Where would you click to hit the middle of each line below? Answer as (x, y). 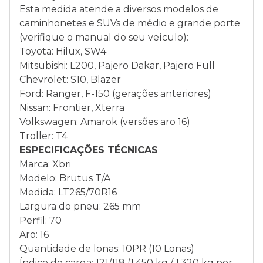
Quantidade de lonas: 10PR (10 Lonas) (107, 249)
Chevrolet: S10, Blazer (70, 80)
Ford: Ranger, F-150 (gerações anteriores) (115, 94)
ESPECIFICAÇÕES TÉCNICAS (89, 150)
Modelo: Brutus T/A (65, 178)
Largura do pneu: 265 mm (80, 206)
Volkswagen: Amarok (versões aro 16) (105, 122)
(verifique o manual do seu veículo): (104, 37)
